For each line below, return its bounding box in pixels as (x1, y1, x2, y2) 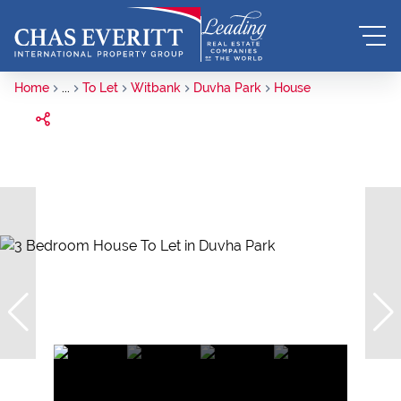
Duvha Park (193, 81, 261, 95)
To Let (82, 81, 118, 95)
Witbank (131, 81, 181, 95)
